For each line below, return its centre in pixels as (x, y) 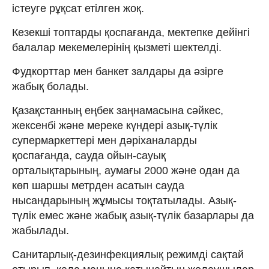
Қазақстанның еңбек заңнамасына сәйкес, (118, 110)
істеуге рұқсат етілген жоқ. (78, 8)
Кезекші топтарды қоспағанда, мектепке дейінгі (131, 32)
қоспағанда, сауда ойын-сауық (89, 155)
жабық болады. (50, 86)
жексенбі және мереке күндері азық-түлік (115, 125)
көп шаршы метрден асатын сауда (98, 185)
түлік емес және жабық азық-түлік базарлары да (133, 215)
